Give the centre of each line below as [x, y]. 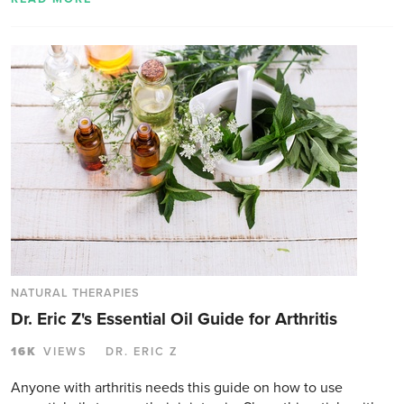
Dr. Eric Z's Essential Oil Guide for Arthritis [174, 318]
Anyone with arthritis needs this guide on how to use [177, 387]
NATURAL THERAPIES [76, 293]
